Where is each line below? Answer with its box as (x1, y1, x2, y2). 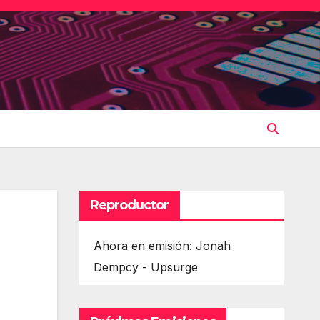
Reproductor (89, 196, 169, 213)
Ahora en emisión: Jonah (93, 238, 231, 253)
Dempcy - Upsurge (93, 259, 198, 274)
